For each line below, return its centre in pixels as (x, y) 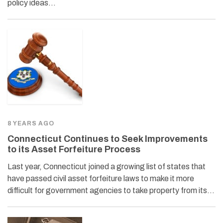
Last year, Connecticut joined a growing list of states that (107, 166)
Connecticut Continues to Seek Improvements (108, 139)
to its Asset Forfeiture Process (74, 149)
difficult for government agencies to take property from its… (111, 190)
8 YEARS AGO (31, 123)
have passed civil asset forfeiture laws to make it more (101, 178)
